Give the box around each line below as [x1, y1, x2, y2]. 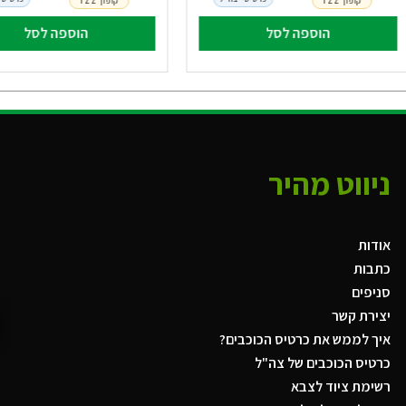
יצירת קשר [331, 306, 391, 326]
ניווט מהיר [267, 163, 391, 205]
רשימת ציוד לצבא [290, 377, 391, 397]
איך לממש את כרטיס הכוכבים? [218, 330, 391, 350]
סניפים [351, 283, 391, 303]
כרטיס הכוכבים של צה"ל [254, 353, 391, 373]
